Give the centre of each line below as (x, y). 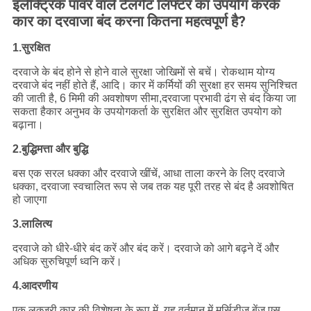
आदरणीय (39, 285)
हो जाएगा (30, 199)
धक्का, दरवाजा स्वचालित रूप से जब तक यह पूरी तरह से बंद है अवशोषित (153, 186)
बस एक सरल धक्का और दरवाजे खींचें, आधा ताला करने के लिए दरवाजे (148, 173)
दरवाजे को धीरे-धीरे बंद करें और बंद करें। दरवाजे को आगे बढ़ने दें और (145, 248)
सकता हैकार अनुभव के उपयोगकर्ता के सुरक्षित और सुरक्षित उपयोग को (147, 111)
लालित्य (36, 224)
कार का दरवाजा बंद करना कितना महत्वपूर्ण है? (129, 21)
